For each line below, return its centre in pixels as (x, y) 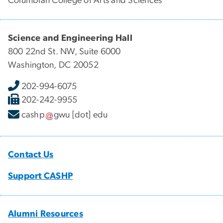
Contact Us (31, 155)
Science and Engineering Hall (70, 38)
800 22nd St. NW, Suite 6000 (64, 52)
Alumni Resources (46, 214)
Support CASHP (41, 176)
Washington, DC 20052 (53, 65)
